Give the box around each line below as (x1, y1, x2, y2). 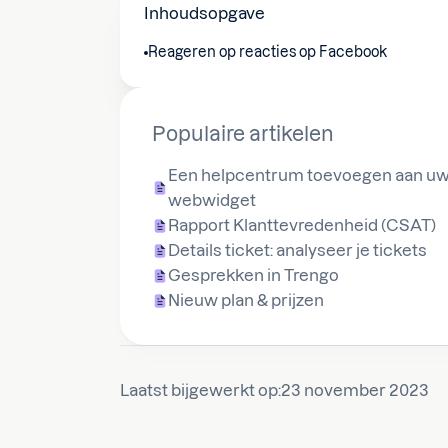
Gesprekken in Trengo (168, 266, 339, 284)
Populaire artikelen (152, 123, 334, 145)
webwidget (168, 191, 256, 209)
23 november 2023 (281, 381, 429, 399)
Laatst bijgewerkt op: (120, 381, 281, 399)
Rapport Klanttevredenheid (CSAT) (168, 216, 436, 234)
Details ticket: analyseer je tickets (168, 241, 427, 259)
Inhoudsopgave (144, 4, 265, 22)
